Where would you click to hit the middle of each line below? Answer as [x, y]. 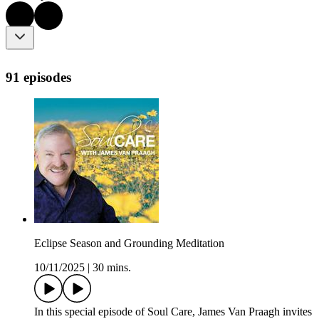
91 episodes [38, 77]
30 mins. [112, 268]
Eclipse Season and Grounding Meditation [129, 244]
